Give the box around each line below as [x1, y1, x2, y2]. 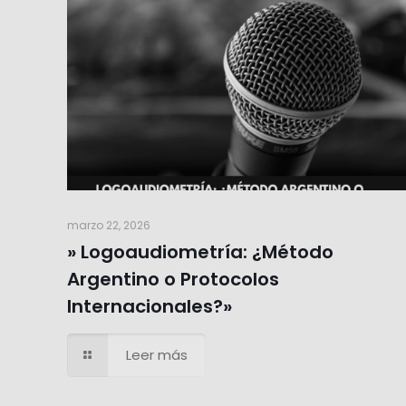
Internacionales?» [67, 293, 232, 319]
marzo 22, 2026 [67, 217, 150, 233]
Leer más [126, 344, 188, 364]
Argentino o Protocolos [67, 266, 279, 292]
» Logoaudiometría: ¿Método [67, 238, 333, 265]
